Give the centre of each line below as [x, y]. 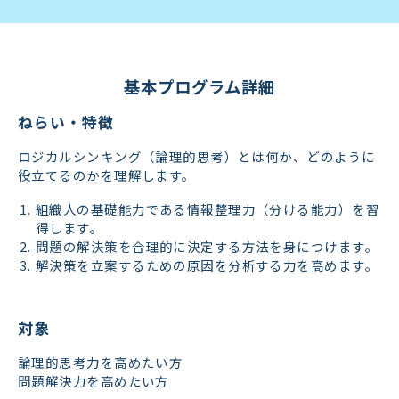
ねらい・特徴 [66, 122]
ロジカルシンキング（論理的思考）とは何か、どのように [197, 157]
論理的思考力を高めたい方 [101, 362]
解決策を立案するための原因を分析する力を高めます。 [208, 265]
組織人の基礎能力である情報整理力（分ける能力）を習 [208, 208]
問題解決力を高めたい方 [94, 381]
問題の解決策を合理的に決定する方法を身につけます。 [207, 246]
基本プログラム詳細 [199, 86]
